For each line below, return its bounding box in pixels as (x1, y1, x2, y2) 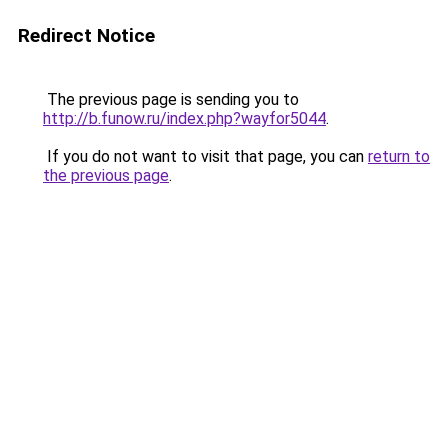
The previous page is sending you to (43, 90, 299, 109)
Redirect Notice (18, 24, 155, 47)
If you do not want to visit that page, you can (43, 147, 368, 166)
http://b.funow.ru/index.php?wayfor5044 (43, 109, 326, 128)
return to (368, 147, 430, 166)
